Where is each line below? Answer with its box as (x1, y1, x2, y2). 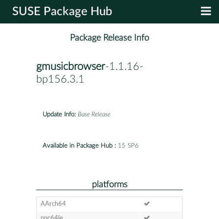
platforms (91, 180, 128, 189)
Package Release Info (70, 33, 149, 43)
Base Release (78, 111, 110, 118)
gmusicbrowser (36, 61, 105, 72)
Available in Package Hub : (43, 142, 116, 149)
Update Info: (43, 111, 76, 118)
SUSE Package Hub (12, 6, 112, 18)
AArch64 (40, 200, 66, 207)
